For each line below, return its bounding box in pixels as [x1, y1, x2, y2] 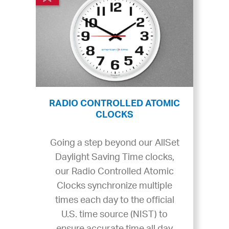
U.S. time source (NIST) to [61, 210, 168, 220]
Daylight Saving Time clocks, [55, 153, 174, 163]
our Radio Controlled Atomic [55, 167, 174, 177]
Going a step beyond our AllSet [50, 139, 179, 148]
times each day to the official [55, 196, 174, 205]
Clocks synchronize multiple [57, 181, 172, 191]
